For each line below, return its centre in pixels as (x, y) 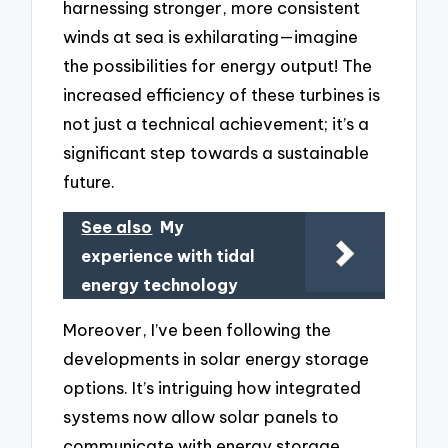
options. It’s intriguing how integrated (212, 388)
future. (89, 182)
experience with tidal (168, 255)
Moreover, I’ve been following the (197, 330)
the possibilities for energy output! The (218, 66)
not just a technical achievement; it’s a (216, 124)
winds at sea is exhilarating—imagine (211, 37)
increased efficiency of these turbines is (222, 95)
